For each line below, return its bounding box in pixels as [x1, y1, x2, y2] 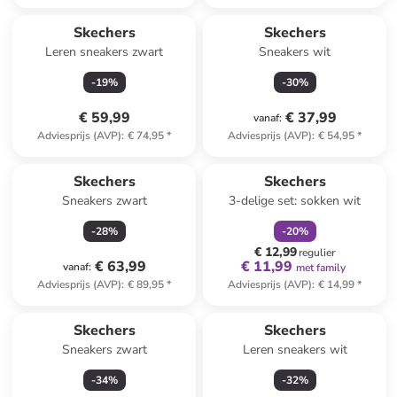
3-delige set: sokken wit [229, 192, 362, 209]
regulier [299, 245, 336, 260]
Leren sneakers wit [242, 341, 347, 358]
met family [295, 261, 346, 275]
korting [300, 150, 335, 164]
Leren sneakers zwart [45, 43, 164, 60]
